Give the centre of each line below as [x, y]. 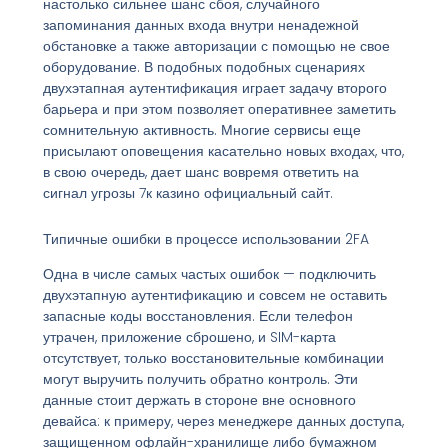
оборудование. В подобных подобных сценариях [203, 67]
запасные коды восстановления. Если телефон [197, 315]
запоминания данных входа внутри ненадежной [200, 25]
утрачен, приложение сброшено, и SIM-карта [189, 336]
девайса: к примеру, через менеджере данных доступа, [223, 420]
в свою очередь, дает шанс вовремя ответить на [200, 172]
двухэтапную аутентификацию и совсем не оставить [214, 294]
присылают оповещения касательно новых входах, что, [223, 151]
